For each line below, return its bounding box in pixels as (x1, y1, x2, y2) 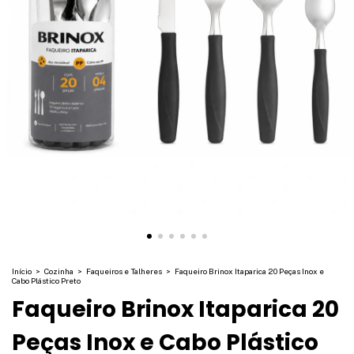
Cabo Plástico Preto (12, 275, 81, 285)
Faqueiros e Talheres (86, 265, 164, 276)
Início (12, 265, 32, 276)
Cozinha (44, 265, 75, 276)
